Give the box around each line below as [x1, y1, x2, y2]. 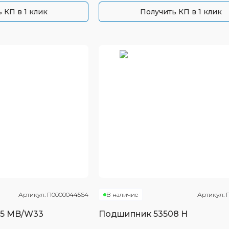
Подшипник [99, 209, 154, 219]
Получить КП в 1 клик [140, 7, 222, 16]
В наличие [106, 191, 139, 198]
